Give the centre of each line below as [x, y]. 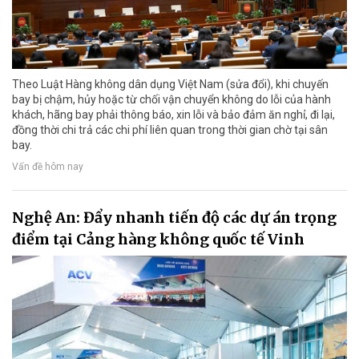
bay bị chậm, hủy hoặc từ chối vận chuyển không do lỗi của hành [171, 99]
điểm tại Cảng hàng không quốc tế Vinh [158, 239]
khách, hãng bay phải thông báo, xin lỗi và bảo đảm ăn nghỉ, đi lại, [173, 114]
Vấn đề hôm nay [48, 166]
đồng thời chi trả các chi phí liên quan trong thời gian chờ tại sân [170, 129]
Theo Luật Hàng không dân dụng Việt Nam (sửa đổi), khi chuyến [170, 84]
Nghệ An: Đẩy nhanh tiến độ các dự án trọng [174, 217]
